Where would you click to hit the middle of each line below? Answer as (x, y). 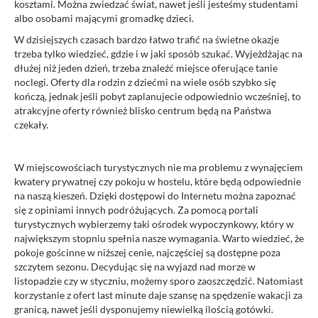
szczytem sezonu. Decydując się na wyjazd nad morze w (135, 266)
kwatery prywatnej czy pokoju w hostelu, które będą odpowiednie (158, 181)
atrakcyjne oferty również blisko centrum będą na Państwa (143, 110)
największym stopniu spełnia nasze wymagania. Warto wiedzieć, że (159, 238)
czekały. (31, 124)
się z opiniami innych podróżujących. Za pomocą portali (136, 209)
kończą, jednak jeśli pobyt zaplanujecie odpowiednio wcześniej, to (158, 96)
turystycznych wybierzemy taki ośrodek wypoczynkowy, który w (154, 224)
